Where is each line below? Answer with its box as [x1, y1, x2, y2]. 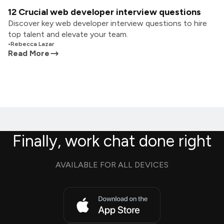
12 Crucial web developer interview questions [8, 6, 201, 17]
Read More [8, 48, 49, 58]
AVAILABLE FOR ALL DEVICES [55, 160, 168, 169]
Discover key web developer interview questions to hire [8, 18, 207, 28]
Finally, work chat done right [12, 131, 211, 150]
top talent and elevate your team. [8, 29, 128, 39]
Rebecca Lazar [10, 40, 54, 47]
